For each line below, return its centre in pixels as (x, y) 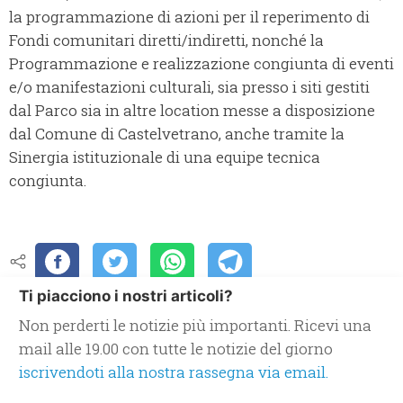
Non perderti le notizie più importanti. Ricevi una (195, 326)
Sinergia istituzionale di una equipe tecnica (165, 157)
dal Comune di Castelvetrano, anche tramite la (177, 134)
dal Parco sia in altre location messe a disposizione (192, 111)
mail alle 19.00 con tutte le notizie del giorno (176, 349)
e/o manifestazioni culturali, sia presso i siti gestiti (189, 87)
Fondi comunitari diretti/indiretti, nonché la (166, 40)
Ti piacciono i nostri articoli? (126, 296)
